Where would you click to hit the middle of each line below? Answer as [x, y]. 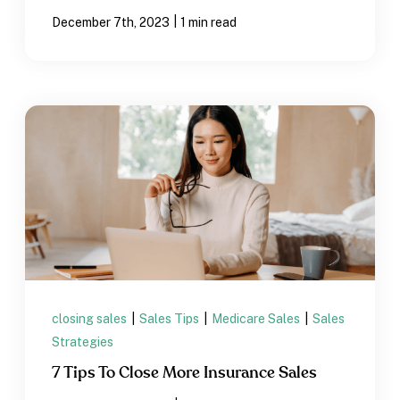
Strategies [83, 342]
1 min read [209, 22]
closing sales [91, 318]
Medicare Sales [258, 318]
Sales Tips [171, 318]
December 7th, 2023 [111, 22]
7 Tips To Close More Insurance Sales [185, 373]
